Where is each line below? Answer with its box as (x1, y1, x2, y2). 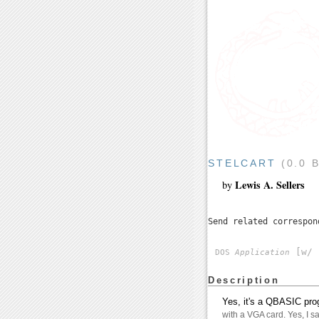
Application (235, 248, 290, 258)
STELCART (208, 157, 276, 169)
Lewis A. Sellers (235, 177, 305, 193)
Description (208, 275, 280, 286)
